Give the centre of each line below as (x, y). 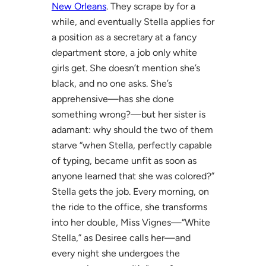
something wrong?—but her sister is (128, 114)
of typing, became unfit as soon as (124, 160)
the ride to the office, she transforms (129, 207)
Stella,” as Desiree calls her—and (121, 237)
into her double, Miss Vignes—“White (131, 222)
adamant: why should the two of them (132, 129)
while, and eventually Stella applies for (133, 21)
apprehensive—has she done (113, 99)
